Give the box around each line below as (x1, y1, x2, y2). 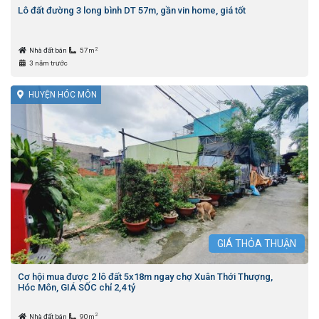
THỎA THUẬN (235, 237, 296, 249)
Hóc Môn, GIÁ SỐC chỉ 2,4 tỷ (18, 281, 135, 293)
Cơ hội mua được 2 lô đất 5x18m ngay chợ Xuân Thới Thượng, (18, 271, 273, 282)
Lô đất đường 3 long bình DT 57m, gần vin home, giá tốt (18, 5, 246, 16)
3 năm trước (28, 59, 68, 68)
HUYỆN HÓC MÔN (28, 90, 97, 100)
